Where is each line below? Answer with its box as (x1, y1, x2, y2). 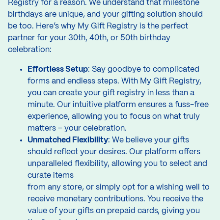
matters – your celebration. (27, 124, 127, 132)
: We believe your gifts (108, 136, 189, 144)
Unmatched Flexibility (27, 136, 108, 144)
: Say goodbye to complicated (88, 65, 199, 73)
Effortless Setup (27, 65, 88, 73)
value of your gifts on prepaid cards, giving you (27, 207, 200, 215)
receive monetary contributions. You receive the (27, 195, 203, 203)
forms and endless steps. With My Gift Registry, (27, 77, 201, 85)
